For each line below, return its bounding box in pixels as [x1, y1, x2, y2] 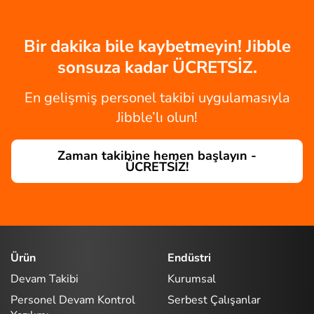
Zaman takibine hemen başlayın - [57, 147, 257, 165]
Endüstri [168, 250, 211, 266]
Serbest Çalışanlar [168, 292, 261, 308]
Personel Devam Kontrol [11, 292, 135, 308]
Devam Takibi [11, 271, 78, 287]
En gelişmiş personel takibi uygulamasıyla [24, 88, 290, 108]
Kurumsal [168, 271, 216, 287]
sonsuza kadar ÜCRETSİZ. [57, 56, 257, 79]
